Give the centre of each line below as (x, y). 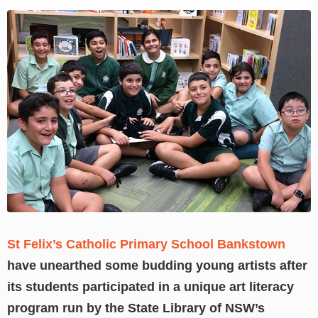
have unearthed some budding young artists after (157, 266)
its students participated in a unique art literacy (150, 287)
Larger (25, 41)
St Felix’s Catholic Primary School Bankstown (146, 245)
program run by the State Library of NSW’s (136, 308)
